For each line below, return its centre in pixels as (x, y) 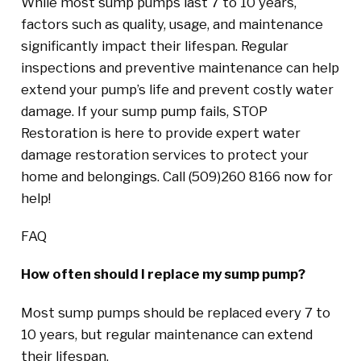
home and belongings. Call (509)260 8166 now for (176, 176)
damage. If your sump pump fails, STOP (144, 111)
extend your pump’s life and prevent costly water (177, 89)
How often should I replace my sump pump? (163, 274)
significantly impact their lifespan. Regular (154, 46)
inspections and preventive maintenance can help (180, 67)
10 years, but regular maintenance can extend (166, 334)
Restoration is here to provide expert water (160, 133)
